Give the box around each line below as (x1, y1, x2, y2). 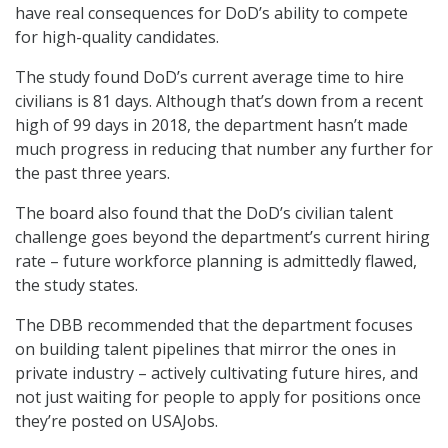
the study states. (15, 274, 138, 297)
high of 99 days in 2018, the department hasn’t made (15, 114, 408, 137)
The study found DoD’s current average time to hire (15, 66, 404, 89)
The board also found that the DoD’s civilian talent (15, 202, 393, 225)
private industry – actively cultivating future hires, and (15, 362, 418, 385)
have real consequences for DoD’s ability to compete (15, 2, 408, 25)
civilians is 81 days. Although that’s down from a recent (15, 90, 423, 113)
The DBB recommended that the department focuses (15, 314, 413, 337)
